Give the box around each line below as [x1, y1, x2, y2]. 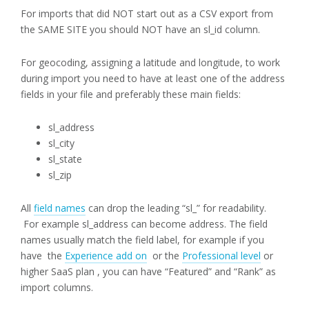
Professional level [182, 249, 261, 263]
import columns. [21, 281, 93, 295]
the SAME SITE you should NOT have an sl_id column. [21, 23, 260, 37]
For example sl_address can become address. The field [21, 217, 268, 231]
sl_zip [48, 168, 72, 182]
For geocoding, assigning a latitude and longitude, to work [21, 56, 280, 70]
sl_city [48, 137, 74, 150]
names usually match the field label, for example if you [21, 233, 264, 247]
